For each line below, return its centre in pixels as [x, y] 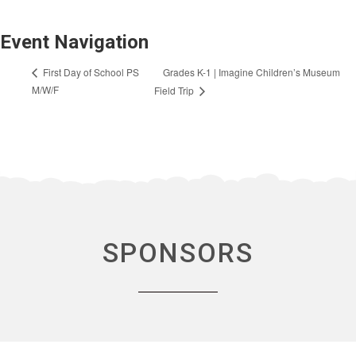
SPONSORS [178, 253]
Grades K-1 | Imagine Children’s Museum [252, 72]
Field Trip [176, 91]
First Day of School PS [90, 72]
